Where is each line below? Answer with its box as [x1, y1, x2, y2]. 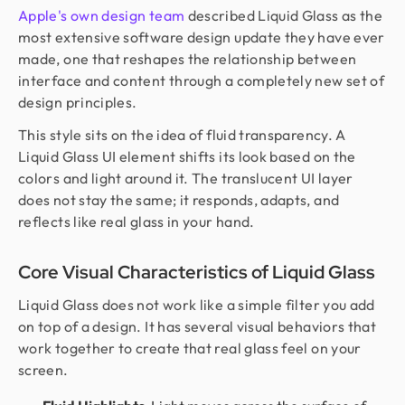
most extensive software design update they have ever [18, 28, 385, 47]
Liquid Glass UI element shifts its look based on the [18, 147, 356, 166]
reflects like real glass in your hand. [18, 212, 255, 231]
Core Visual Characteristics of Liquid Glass [18, 260, 375, 285]
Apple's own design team [18, 6, 185, 25]
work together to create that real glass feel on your [18, 339, 362, 358]
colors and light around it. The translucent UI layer [18, 169, 353, 188]
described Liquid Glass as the [184, 6, 383, 25]
